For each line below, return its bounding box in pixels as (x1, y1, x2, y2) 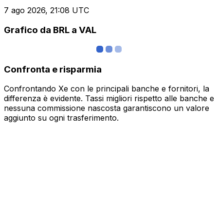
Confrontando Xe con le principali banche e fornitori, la (4, 84, 209, 94)
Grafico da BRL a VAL (4, 24, 96, 36)
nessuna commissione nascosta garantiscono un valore (4, 103, 209, 113)
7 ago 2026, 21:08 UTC (4, 5, 89, 16)
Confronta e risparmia (4, 63, 102, 75)
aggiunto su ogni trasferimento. (4, 113, 119, 123)
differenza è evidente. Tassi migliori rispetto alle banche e (4, 93, 214, 104)
